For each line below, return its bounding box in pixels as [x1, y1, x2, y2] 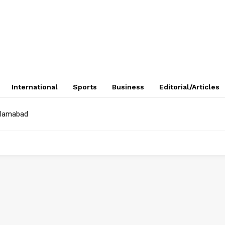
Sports [72, 83, 97, 91]
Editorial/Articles [159, 83, 219, 91]
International [11, 83, 58, 91]
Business [111, 83, 144, 91]
